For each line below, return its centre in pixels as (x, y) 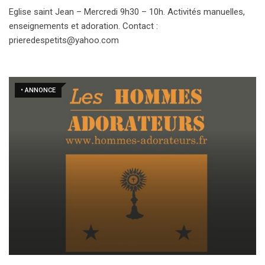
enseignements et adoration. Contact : (83, 26)
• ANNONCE (38, 90)
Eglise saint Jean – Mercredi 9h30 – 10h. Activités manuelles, (127, 12)
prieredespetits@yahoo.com (64, 40)
